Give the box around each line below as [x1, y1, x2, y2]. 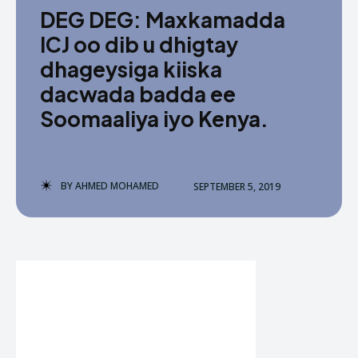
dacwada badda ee [40, 81, 236, 107]
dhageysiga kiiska [40, 56, 222, 82]
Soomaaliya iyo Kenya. [40, 105, 268, 132]
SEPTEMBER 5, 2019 [193, 179, 280, 193]
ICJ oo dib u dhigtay [40, 31, 238, 58]
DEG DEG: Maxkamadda [40, 6, 285, 33]
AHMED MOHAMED [75, 179, 159, 193]
